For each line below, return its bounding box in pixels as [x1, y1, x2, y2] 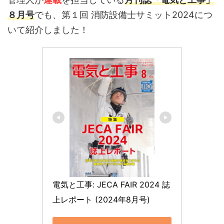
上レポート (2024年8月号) [52, 194, 150, 204]
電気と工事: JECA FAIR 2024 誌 [52, 179, 170, 189]
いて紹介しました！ [7, 24, 88, 35]
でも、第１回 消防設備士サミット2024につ [34, 9, 212, 20]
